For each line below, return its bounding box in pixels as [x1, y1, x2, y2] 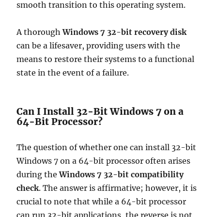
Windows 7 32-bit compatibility [59, 170, 184, 179]
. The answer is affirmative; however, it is [39, 183, 197, 193]
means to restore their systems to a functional [16, 54, 195, 64]
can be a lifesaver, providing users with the [16, 41, 181, 50]
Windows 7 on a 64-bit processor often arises [16, 156, 191, 166]
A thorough [16, 27, 63, 37]
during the [16, 170, 60, 179]
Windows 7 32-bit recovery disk [62, 27, 187, 37]
